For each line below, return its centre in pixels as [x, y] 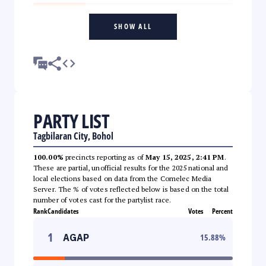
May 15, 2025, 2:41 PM [185, 157]
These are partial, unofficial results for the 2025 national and [131, 167]
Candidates [63, 211]
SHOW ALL [133, 26]
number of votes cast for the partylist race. [102, 199]
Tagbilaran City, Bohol [73, 136]
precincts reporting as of [104, 157]
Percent [222, 211]
